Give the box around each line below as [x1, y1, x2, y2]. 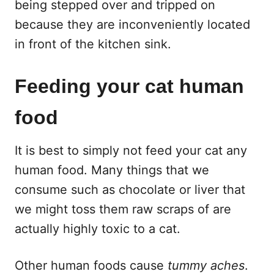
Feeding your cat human [15, 75, 244, 97]
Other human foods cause [15, 257, 168, 273]
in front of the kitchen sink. [15, 36, 171, 51]
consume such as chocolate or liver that [15, 182, 245, 197]
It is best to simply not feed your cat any [15, 143, 247, 158]
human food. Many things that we [15, 162, 209, 177]
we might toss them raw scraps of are [15, 201, 231, 217]
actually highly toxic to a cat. [15, 221, 180, 236]
